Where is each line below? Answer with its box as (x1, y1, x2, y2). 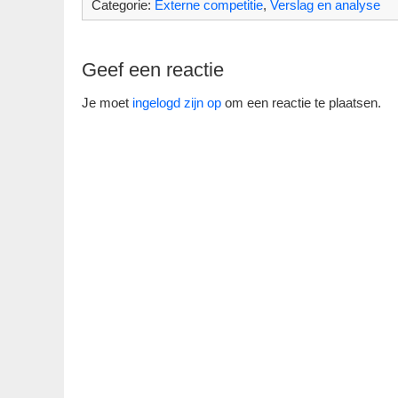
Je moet (82, 95, 132, 110)
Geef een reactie (82, 59, 224, 81)
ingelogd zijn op (132, 95, 221, 110)
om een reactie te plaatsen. (221, 95, 381, 110)
